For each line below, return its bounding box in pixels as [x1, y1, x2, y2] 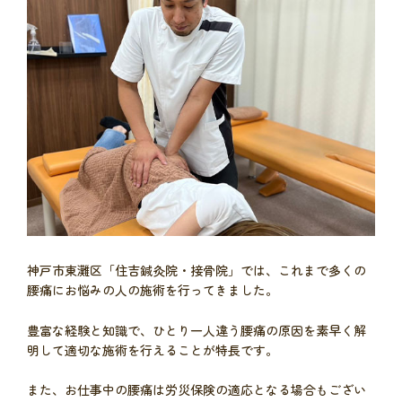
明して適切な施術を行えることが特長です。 [27, 340, 278, 359]
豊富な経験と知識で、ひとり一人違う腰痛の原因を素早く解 [27, 320, 366, 339]
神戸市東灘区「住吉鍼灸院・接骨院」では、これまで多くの [27, 261, 366, 280]
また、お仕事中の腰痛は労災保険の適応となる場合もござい [27, 380, 366, 398]
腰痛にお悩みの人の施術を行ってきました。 [27, 281, 278, 300]
